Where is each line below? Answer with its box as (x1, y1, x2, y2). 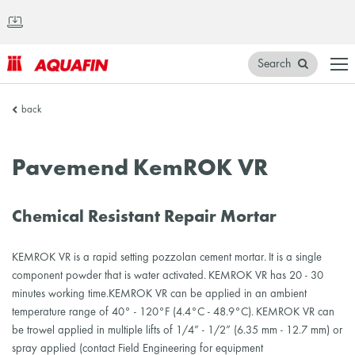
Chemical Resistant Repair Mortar (12, 209, 277, 227)
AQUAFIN (6, 76, 66, 90)
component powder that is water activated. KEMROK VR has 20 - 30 (12, 269, 323, 281)
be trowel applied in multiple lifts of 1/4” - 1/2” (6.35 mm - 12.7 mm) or (12, 324, 342, 336)
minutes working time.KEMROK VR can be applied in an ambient (12, 288, 307, 300)
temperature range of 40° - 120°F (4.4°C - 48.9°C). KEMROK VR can (12, 306, 334, 318)
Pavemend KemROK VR (12, 158, 268, 181)
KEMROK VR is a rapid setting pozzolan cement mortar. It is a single (12, 251, 322, 263)
